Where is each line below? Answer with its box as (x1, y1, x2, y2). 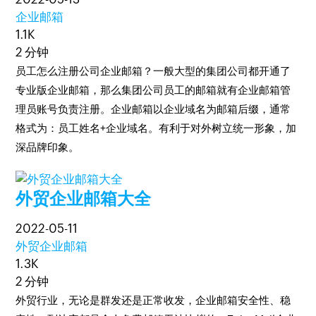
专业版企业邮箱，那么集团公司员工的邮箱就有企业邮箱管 (16, 84, 291, 96)
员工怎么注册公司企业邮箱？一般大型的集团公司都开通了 (16, 65, 291, 77)
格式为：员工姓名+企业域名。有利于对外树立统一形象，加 (16, 122, 297, 134)
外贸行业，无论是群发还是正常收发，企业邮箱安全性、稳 (16, 294, 291, 306)
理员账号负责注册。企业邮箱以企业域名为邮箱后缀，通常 (16, 103, 291, 115)
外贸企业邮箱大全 (16, 189, 152, 208)
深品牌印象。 (16, 141, 80, 153)
